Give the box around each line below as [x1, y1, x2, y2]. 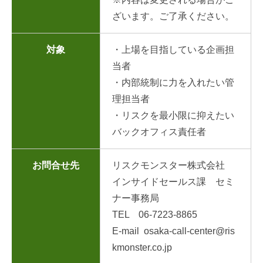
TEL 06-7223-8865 [112, 209, 197, 220]
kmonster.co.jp [112, 242, 172, 252]
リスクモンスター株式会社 [112, 160, 234, 170]
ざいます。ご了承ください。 [112, 11, 234, 21]
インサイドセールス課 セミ [112, 176, 234, 187]
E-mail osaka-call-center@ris [112, 225, 235, 236]
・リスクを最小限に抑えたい [112, 110, 234, 120]
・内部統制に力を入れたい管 [112, 77, 234, 87]
